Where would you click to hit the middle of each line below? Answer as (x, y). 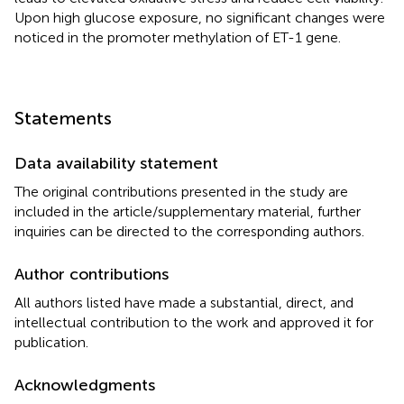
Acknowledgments (85, 386)
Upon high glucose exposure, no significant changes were (200, 18)
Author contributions (92, 275)
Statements (63, 119)
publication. (51, 343)
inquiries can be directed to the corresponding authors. (189, 232)
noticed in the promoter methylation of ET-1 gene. (178, 38)
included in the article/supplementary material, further (188, 212)
